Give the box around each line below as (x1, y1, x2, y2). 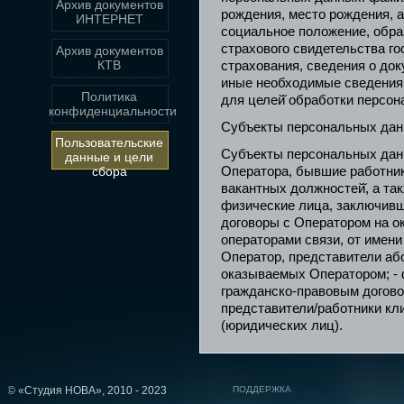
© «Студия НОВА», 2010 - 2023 (7, 384, 168, 397)
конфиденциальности (49, 104, 178, 118)
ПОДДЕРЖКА (233, 384, 292, 394)
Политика (81, 89, 138, 104)
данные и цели (65, 150, 154, 164)
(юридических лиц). (221, 317, 344, 333)
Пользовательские (55, 135, 164, 150)
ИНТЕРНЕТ (76, 12, 143, 26)
